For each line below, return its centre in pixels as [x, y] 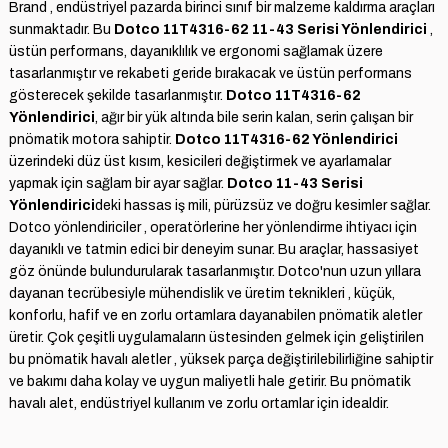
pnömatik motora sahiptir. [91, 140]
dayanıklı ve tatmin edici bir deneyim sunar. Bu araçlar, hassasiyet [213, 250]
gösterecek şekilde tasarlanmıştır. [117, 96]
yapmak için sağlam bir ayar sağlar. [116, 184]
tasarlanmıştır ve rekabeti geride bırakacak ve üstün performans [210, 74]
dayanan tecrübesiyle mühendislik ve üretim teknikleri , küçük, [201, 294]
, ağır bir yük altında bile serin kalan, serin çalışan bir [253, 118]
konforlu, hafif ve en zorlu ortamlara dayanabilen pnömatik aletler [215, 316]
